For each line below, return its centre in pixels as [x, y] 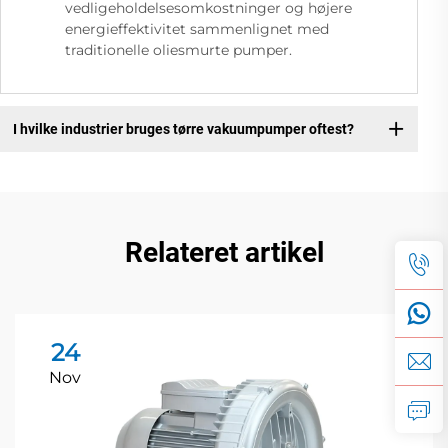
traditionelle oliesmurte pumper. [178, 50]
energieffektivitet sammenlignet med [197, 29]
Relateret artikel [224, 253]
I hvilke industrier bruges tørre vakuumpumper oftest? [183, 128]
